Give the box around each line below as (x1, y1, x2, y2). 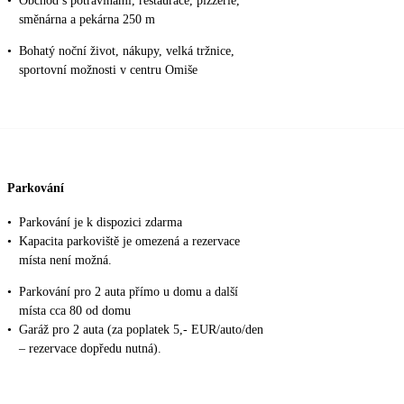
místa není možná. (19, 252, 112, 267)
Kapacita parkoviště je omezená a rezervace (19, 234, 240, 248)
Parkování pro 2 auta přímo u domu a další (19, 284, 238, 298)
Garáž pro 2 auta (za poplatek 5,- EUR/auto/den (19, 322, 263, 336)
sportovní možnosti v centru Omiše (19, 62, 197, 77)
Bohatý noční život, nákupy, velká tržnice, (19, 43, 234, 58)
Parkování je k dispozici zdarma (19, 215, 182, 229)
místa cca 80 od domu (19, 303, 131, 317)
